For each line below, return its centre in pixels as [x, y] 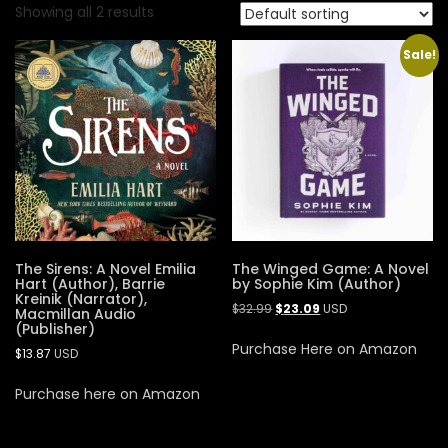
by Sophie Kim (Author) [317, 283]
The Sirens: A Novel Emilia [105, 268]
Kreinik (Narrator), [81, 298]
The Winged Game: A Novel [331, 268]
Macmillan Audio [75, 313]
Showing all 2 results [84, 12]
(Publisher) [55, 328]
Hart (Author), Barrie [90, 283]
